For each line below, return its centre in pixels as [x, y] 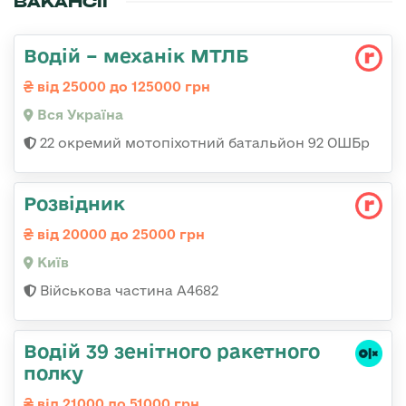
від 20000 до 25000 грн [119, 235]
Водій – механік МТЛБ [136, 56]
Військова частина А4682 [127, 291]
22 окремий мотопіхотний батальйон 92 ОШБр [203, 143]
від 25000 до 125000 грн [122, 87]
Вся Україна [78, 115]
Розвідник [74, 203]
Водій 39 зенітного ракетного [172, 351]
